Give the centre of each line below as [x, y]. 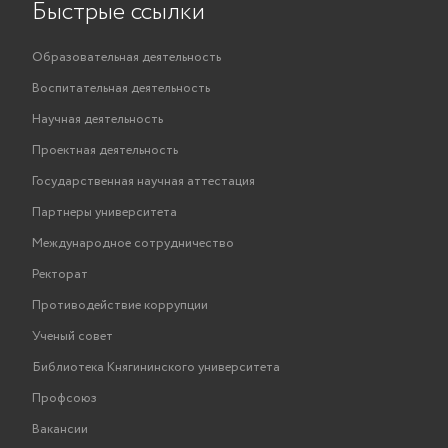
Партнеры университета [104, 212]
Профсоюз [64, 398]
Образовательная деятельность [126, 57]
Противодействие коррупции [120, 305]
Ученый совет [72, 336]
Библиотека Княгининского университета [156, 367]
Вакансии [60, 429]
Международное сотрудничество [133, 243]
